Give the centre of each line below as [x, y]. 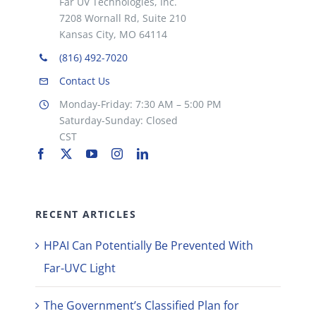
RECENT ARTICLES [85, 214]
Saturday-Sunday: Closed [118, 120]
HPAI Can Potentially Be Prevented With [148, 245]
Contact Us [84, 80]
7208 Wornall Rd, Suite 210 [122, 18]
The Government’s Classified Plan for [141, 305]
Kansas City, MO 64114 [113, 35]
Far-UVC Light [79, 268]
